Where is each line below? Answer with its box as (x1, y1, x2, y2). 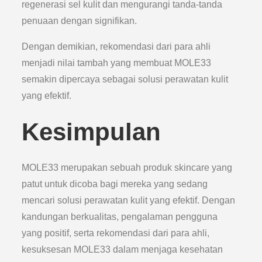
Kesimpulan (22, 118, 161, 146)
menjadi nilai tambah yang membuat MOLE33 (22, 58, 212, 68)
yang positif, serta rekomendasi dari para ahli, (22, 228, 210, 238)
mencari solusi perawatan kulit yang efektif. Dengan (22, 195, 236, 205)
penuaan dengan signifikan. (22, 16, 137, 26)
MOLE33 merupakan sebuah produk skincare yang (22, 163, 233, 173)
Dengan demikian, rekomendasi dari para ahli (22, 42, 211, 51)
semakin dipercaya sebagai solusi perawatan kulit (22, 74, 229, 84)
